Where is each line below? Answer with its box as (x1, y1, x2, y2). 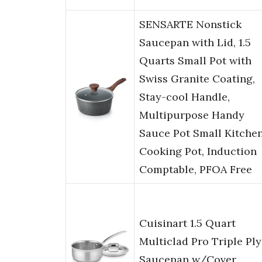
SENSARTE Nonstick (139, 18, 242, 32)
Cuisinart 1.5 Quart (139, 216, 236, 230)
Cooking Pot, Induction (139, 144, 257, 158)
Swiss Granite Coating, (139, 72, 255, 86)
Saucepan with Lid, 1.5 (139, 36, 251, 50)
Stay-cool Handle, (139, 90, 230, 104)
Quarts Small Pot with (139, 54, 251, 68)
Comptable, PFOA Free (139, 163, 252, 177)
